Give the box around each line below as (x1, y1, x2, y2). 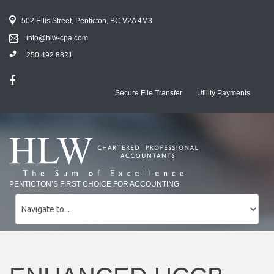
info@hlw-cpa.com (26, 34, 88, 42)
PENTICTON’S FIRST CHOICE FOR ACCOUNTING (9, 180, 179, 188)
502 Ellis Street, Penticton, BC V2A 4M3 (21, 17, 152, 25)
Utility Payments (197, 89, 250, 97)
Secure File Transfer (115, 89, 182, 97)
